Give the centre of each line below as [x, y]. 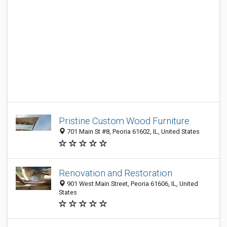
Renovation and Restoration [116, 173]
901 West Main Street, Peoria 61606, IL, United [132, 184]
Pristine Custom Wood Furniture [124, 121]
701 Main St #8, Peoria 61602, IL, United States [133, 132]
